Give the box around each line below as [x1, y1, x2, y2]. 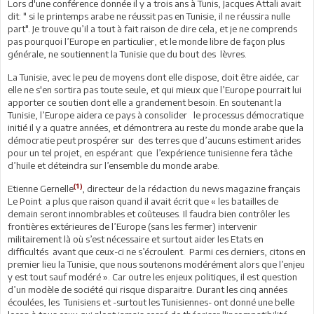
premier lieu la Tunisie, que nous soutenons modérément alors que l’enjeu [8, 258, 305, 270]
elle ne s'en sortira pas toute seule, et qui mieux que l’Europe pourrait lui [8, 83, 301, 95]
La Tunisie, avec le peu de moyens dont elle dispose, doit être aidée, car [8, 71, 299, 83]
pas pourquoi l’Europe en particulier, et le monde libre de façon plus [8, 35, 285, 47]
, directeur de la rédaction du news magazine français [82, 182, 300, 194]
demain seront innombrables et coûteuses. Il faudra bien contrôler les [8, 207, 289, 219]
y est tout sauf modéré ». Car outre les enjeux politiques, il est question [8, 271, 297, 282]
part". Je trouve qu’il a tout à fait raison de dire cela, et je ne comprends [8, 22, 297, 34]
